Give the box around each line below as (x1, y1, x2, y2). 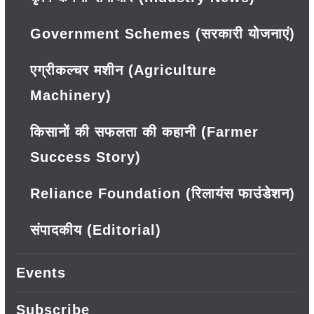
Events (15, 265, 66, 280)
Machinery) (29, 88, 111, 103)
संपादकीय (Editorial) (29, 222, 161, 238)
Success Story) (29, 149, 141, 165)
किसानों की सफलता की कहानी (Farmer (29, 124, 259, 139)
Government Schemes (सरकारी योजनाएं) (29, 26, 295, 41)
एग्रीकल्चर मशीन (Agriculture (29, 62, 217, 78)
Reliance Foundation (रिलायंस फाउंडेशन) (29, 186, 295, 201)
